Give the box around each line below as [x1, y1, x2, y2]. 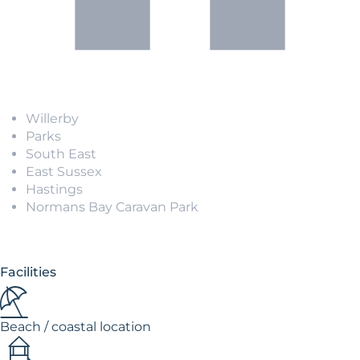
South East [26, 145, 96, 162]
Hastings [26, 181, 83, 197]
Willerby [26, 110, 79, 126]
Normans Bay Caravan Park [26, 198, 198, 215]
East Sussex [26, 163, 102, 179]
